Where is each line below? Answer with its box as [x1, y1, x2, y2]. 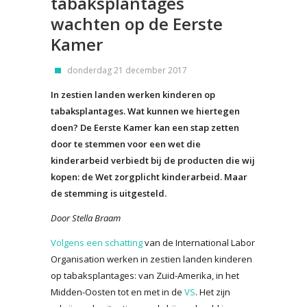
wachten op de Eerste [51, 12, 223, 35]
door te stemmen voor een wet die [51, 137, 201, 150]
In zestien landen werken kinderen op [51, 88, 215, 101]
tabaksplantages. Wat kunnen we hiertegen [51, 104, 240, 117]
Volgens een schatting [51, 236, 143, 249]
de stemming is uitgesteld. [51, 186, 172, 199]
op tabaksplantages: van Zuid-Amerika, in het [51, 269, 239, 282]
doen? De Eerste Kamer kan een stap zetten [51, 121, 239, 134]
